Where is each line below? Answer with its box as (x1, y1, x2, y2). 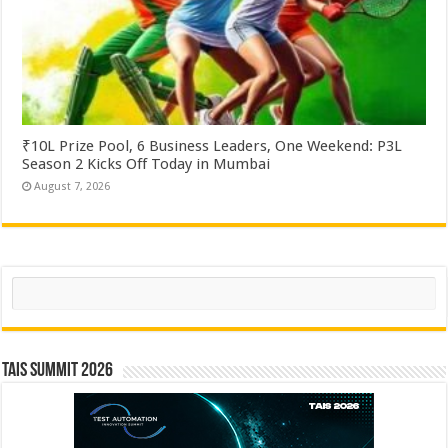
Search (11, 275, 51, 291)
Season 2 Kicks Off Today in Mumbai (22, 154, 271, 173)
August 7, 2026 (34, 179, 111, 193)
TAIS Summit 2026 (2, 360, 114, 381)
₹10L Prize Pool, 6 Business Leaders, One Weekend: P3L (22, 136, 403, 155)
